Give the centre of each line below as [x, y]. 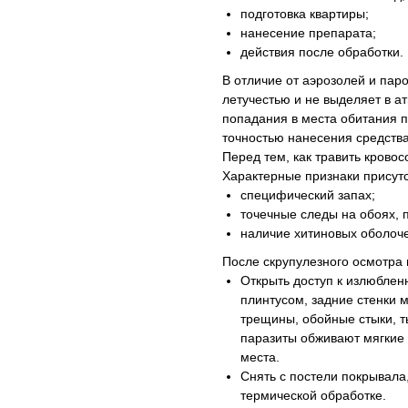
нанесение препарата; [308, 33]
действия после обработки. [322, 52]
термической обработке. [313, 395]
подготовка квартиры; [305, 14]
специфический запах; [308, 195]
